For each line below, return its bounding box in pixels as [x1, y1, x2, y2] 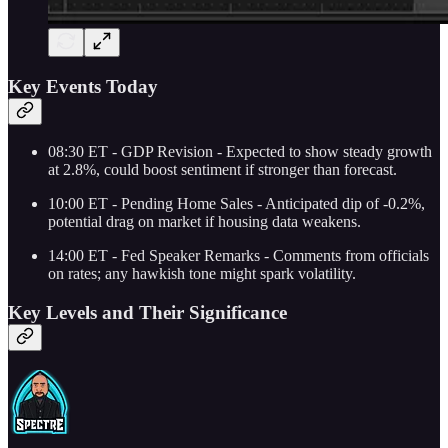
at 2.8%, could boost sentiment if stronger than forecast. [48, 161, 397, 179]
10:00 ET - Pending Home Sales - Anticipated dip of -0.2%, [48, 195, 425, 213]
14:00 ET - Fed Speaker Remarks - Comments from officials [48, 247, 429, 265]
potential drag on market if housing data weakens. [48, 213, 361, 231]
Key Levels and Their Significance [8, 301, 287, 323]
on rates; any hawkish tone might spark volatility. [48, 265, 356, 283]
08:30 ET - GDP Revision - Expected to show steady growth [48, 143, 432, 161]
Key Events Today [8, 75, 158, 97]
